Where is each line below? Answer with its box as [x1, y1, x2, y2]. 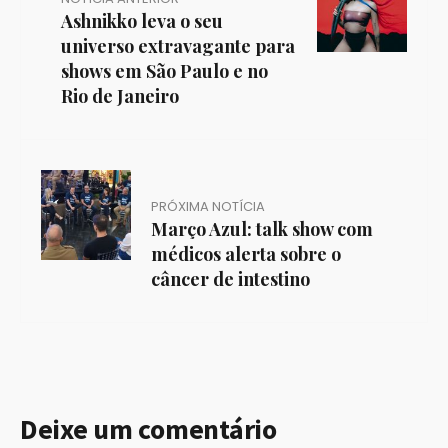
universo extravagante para [61, 34, 295, 59]
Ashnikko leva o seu [61, 9, 223, 34]
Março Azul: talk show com [151, 217, 373, 242]
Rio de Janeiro [61, 84, 179, 109]
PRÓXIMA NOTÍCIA [151, 197, 265, 217]
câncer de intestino [151, 267, 310, 292]
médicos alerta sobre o [151, 242, 341, 267]
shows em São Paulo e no [61, 59, 268, 84]
